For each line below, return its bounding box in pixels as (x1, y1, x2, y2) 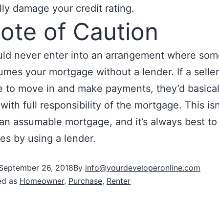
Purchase (68, 176, 102, 186)
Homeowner (20, 176, 64, 186)
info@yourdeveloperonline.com (85, 163, 200, 173)
